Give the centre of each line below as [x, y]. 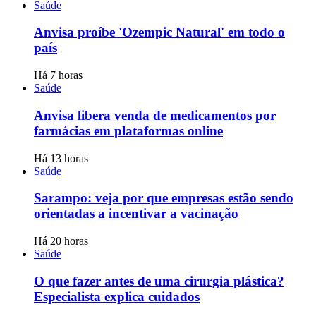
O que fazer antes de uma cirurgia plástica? [159, 281]
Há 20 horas [61, 241]
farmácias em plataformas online [128, 130]
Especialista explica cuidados [117, 296]
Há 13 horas [61, 158]
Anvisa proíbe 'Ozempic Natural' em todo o [159, 32]
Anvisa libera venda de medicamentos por [155, 115]
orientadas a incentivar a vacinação [136, 214]
